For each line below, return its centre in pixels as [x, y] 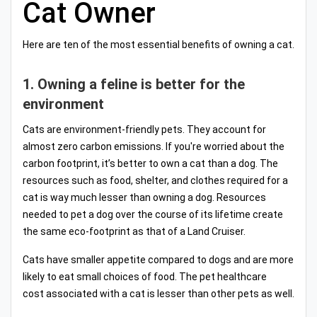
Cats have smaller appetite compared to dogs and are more [158, 259]
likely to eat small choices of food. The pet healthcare [145, 276]
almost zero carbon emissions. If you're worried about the [154, 146]
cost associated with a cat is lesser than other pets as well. [158, 293]
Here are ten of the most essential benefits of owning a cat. [158, 44]
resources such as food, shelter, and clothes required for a [155, 180]
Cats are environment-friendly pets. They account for [144, 129]
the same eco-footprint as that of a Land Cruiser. [134, 231]
